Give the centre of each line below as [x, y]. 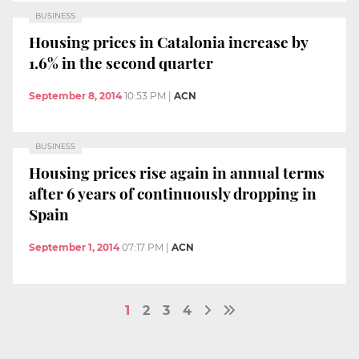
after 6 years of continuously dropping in [173, 193]
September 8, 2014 [75, 96]
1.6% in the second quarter [121, 62]
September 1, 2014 [74, 248]
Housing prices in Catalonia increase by [169, 41]
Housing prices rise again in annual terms [177, 172]
